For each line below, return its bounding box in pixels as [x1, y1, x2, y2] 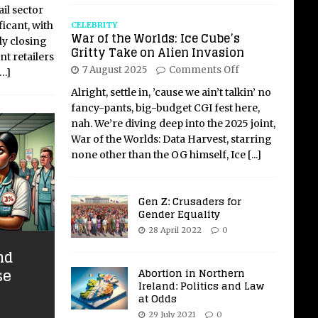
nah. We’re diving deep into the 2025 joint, [70, 117, 275, 131]
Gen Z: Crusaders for [138, 192, 241, 211]
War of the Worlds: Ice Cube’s [70, 28, 240, 49]
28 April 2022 [148, 225, 202, 236]
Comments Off [168, 64, 239, 77]
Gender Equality [138, 205, 220, 224]
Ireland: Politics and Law [138, 277, 264, 295]
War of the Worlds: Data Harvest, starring [70, 133, 272, 146]
